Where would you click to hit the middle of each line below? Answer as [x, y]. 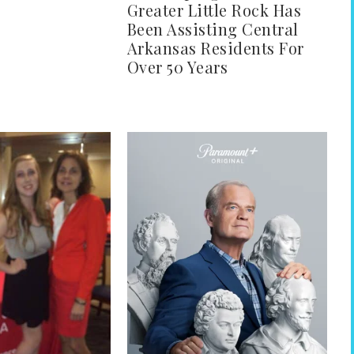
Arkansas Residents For [215, 48]
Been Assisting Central [213, 29]
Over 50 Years [177, 67]
